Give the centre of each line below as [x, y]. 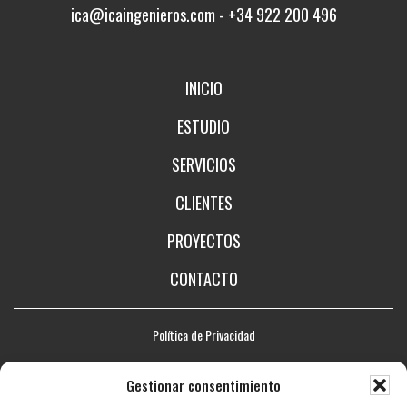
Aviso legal [203, 368]
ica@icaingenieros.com [143, 15]
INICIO [203, 89]
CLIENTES [203, 203]
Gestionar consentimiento [203, 385]
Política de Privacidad [203, 335]
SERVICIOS [203, 165]
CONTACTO [203, 279]
